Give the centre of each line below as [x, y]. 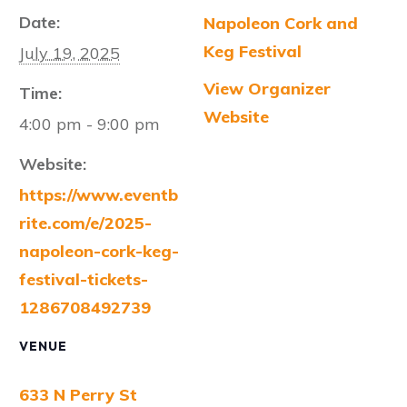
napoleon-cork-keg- [99, 252]
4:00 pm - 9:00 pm [89, 124]
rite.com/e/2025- [85, 223]
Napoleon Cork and [281, 24]
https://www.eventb [99, 195]
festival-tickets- [84, 280]
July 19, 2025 [69, 54]
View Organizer [267, 89]
